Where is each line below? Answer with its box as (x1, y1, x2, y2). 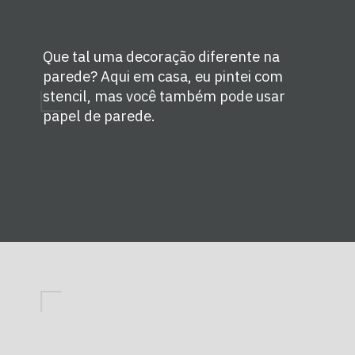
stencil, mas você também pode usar (43, 86, 286, 106)
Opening (44, 257, 88, 270)
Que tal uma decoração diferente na (43, 47, 281, 67)
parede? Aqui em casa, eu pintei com (43, 67, 284, 86)
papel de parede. (43, 106, 156, 126)
